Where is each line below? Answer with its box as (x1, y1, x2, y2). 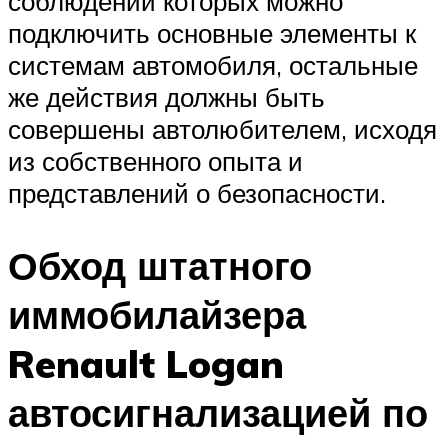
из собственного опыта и (8, 145, 303, 178)
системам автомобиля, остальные (8, 49, 418, 82)
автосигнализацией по (8, 388, 428, 438)
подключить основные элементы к (8, 17, 416, 50)
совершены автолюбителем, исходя (8, 113, 437, 146)
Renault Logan (8, 339, 284, 389)
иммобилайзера (8, 290, 306, 340)
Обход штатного (8, 241, 312, 291)
